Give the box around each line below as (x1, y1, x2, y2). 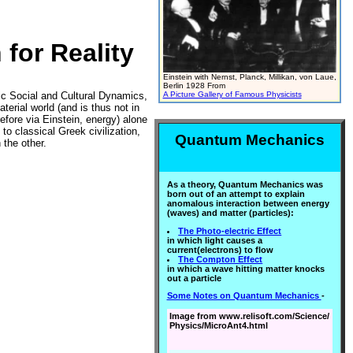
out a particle (166, 273, 221, 283)
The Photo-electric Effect (178, 225, 282, 236)
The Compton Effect (178, 254, 263, 264)
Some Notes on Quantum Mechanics (166, 291, 321, 301)
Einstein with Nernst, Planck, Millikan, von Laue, (162, 72, 336, 81)
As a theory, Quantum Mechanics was (166, 180, 323, 189)
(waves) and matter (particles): (166, 208, 294, 217)
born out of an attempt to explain (166, 189, 305, 199)
